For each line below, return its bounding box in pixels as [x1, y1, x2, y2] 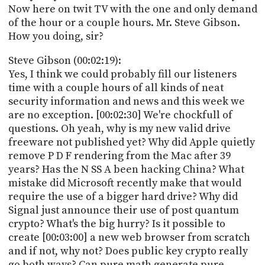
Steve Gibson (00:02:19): [8, 53, 121, 67]
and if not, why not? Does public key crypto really [8, 244, 248, 258]
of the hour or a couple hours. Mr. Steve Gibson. [8, 15, 240, 30]
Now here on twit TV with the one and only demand [8, 2, 257, 16]
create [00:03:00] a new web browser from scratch [8, 230, 250, 244]
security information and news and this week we [8, 94, 245, 108]
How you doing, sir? [8, 29, 104, 43]
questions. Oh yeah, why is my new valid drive [8, 121, 231, 135]
